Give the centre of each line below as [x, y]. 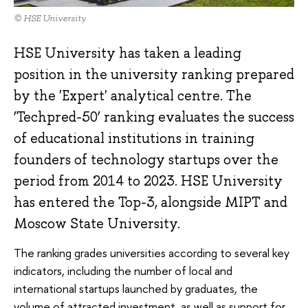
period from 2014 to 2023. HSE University [148, 181]
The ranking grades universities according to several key [152, 252]
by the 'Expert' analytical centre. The [133, 96]
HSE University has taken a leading [128, 53]
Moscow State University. [97, 224]
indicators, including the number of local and [123, 270]
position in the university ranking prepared [154, 75]
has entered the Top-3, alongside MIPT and [151, 202]
